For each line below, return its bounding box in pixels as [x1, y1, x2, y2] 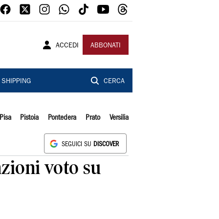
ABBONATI [90, 43, 121, 49]
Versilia [109, 114, 129, 121]
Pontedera [48, 114, 77, 121]
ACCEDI [56, 43, 79, 49]
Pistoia [20, 114, 39, 121]
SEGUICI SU [62, 142, 93, 147]
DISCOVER [93, 142, 119, 147]
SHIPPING [1, 78, 31, 85]
